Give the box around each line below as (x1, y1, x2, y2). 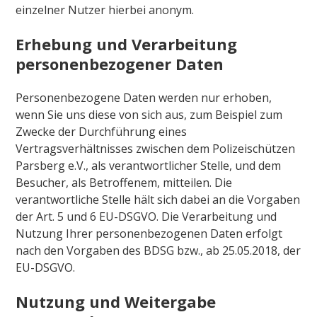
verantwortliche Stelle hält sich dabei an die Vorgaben (16, 191, 301, 207)
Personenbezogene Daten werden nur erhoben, (16, 89, 272, 105)
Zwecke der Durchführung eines (16, 123, 188, 139)
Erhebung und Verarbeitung (16, 33, 238, 54)
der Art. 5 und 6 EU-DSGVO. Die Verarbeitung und (16, 208, 277, 224)
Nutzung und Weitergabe (16, 290, 217, 312)
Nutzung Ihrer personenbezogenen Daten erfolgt (16, 225, 283, 241)
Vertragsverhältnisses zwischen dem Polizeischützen (16, 140, 296, 156)
